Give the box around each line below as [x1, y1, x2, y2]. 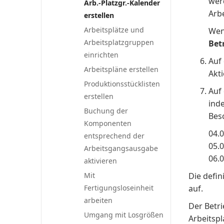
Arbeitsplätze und [84, 25, 144, 34]
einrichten [84, 50, 119, 59]
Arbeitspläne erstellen [84, 64, 159, 74]
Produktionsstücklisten [84, 79, 160, 88]
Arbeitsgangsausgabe [84, 143, 158, 153]
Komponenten [84, 118, 132, 128]
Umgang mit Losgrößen [84, 210, 164, 219]
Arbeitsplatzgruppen [84, 37, 154, 47]
